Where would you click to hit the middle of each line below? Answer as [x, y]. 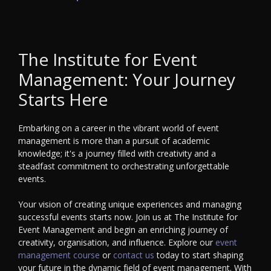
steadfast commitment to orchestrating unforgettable [124, 166]
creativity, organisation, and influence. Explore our [117, 242]
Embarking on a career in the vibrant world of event [119, 128]
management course [59, 255]
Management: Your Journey [127, 79]
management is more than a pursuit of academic [114, 140]
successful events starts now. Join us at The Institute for [128, 217]
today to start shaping [199, 255]
